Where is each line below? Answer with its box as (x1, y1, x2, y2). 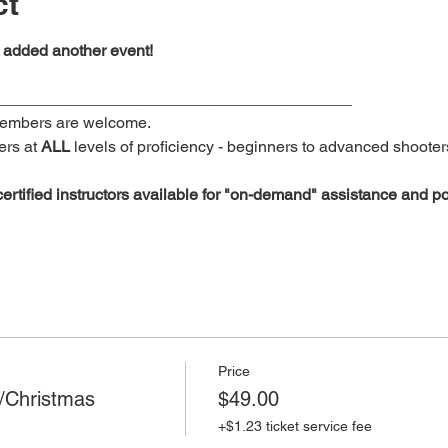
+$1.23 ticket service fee (217, 418, 372, 434)
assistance (320, 185, 397, 204)
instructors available (55, 185, 198, 204)
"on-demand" (223, 185, 317, 204)
